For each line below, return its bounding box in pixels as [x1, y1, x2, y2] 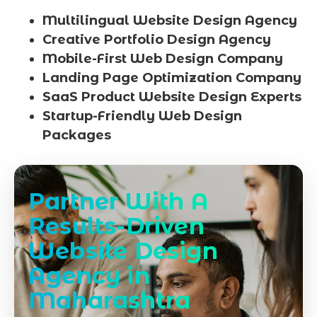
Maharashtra [28, 286, 191, 314]
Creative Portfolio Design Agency [42, 31, 271, 47]
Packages [42, 127, 111, 143]
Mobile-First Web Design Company [42, 50, 283, 67]
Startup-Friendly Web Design [42, 108, 242, 124]
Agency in [28, 261, 150, 289]
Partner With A [28, 187, 209, 215]
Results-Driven [28, 212, 204, 240]
